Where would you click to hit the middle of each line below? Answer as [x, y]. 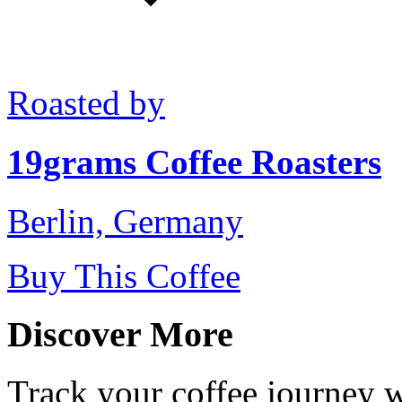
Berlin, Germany [125, 222]
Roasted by [86, 102]
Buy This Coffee [124, 276]
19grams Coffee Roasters [194, 162]
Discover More [120, 335]
